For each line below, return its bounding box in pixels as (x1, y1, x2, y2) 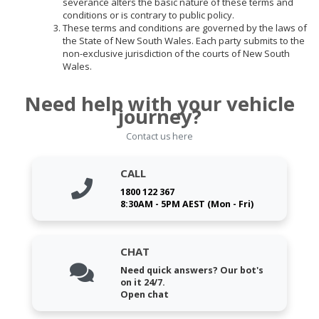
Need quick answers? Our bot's (120, 263, 264, 276)
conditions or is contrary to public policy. (62, 8, 234, 21)
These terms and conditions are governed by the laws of (62, 21, 307, 34)
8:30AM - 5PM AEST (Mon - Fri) (120, 197, 254, 210)
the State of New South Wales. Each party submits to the (62, 33, 305, 47)
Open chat (120, 288, 169, 300)
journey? (117, 103, 202, 130)
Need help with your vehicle (24, 90, 295, 117)
